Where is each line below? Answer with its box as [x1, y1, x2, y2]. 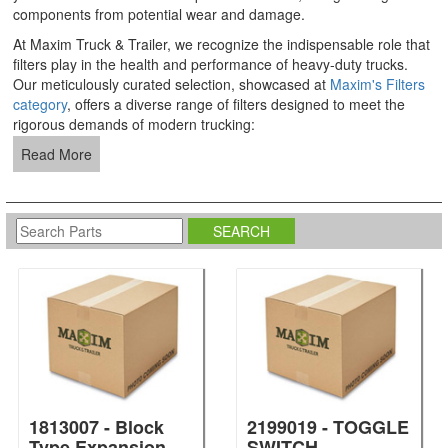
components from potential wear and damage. [13, 4, 305, 24]
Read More [21, 144, 92, 164]
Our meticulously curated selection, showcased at [13, 74, 330, 94]
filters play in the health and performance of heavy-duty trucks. [13, 54, 408, 74]
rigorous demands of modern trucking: [13, 114, 255, 134]
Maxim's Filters [330, 74, 425, 94]
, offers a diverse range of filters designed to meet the [67, 94, 405, 114]
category [13, 94, 67, 114]
